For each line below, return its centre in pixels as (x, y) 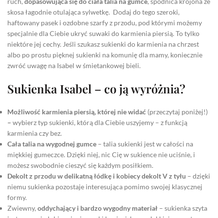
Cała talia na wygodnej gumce (52, 144)
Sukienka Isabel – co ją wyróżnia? (96, 88)
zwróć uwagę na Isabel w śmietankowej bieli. (74, 65)
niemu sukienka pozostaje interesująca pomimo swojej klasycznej (105, 186)
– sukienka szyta (183, 208)
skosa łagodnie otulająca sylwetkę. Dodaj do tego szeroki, (93, 12)
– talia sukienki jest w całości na (145, 144)
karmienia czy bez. (35, 133)
